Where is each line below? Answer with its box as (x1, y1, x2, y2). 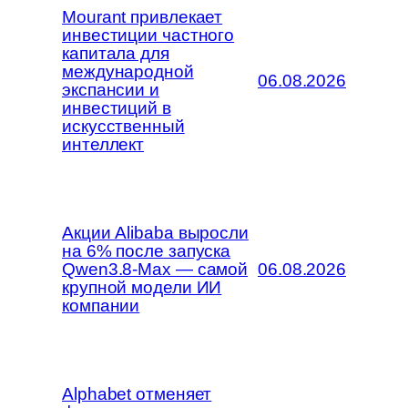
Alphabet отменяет (62, 383, 212, 403)
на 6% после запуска (62, 240, 231, 260)
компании (62, 295, 140, 315)
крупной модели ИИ (62, 277, 222, 297)
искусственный (62, 116, 185, 136)
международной (62, 61, 194, 81)
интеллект (62, 134, 145, 154)
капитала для (62, 43, 169, 63)
